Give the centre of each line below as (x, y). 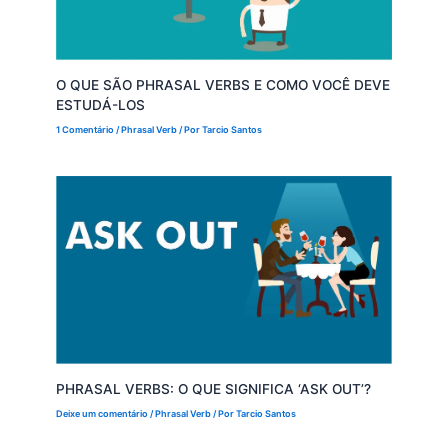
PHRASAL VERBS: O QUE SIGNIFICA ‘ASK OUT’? (214, 388)
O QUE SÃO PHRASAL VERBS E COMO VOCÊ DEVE (223, 84)
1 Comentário (85, 129)
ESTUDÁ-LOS (101, 104)
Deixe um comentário (102, 413)
